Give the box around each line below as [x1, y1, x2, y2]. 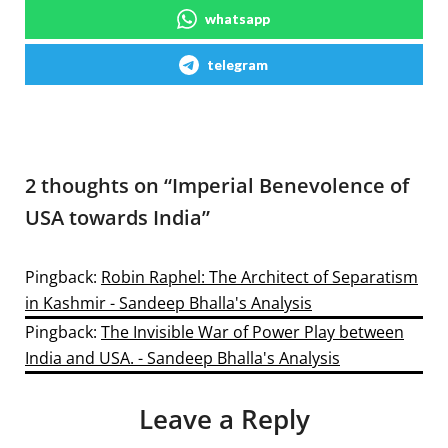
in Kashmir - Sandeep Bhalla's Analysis [25, 292, 312, 314]
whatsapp [204, 10, 270, 27]
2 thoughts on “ [25, 172, 172, 199]
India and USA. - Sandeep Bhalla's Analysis [25, 347, 340, 369]
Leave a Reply [138, 401, 310, 437]
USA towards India [25, 204, 202, 231]
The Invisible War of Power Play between [101, 321, 404, 343]
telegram [206, 56, 268, 73]
